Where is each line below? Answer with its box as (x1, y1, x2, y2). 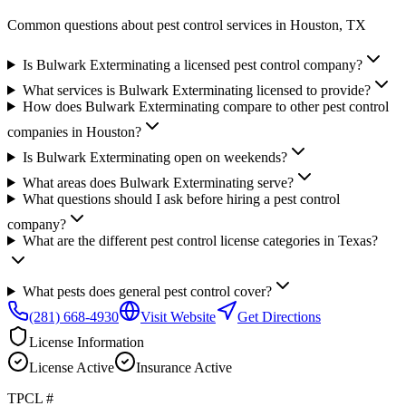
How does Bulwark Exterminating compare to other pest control (22, 98, 389, 114)
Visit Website (140, 308, 216, 324)
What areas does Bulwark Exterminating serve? (22, 174, 294, 190)
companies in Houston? (7, 123, 141, 140)
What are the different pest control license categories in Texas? (22, 232, 378, 248)
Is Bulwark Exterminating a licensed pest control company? (22, 56, 362, 72)
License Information (29, 333, 144, 350)
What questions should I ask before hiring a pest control (22, 190, 340, 207)
